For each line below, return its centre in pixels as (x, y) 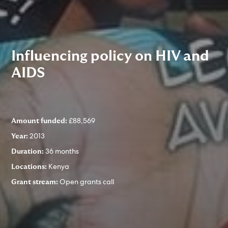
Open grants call (87, 182)
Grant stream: (35, 182)
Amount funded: (40, 121)
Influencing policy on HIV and (110, 56)
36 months (62, 151)
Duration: (28, 152)
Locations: (29, 167)
